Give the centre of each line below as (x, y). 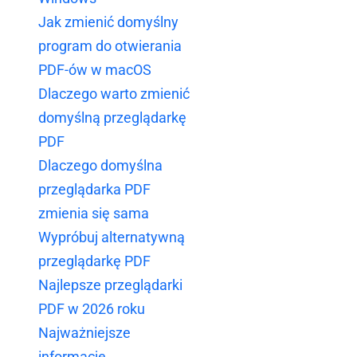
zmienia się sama (94, 214)
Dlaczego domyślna (100, 166)
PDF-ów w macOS (95, 70)
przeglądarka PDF (94, 190)
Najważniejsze (84, 333)
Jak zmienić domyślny (108, 22)
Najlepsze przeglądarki (110, 285)
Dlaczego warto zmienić (114, 94)
